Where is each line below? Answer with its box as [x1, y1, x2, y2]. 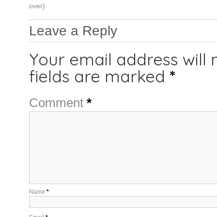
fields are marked [29, 65, 170, 87]
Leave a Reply [29, 23, 117, 38]
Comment [29, 95, 87, 109]
